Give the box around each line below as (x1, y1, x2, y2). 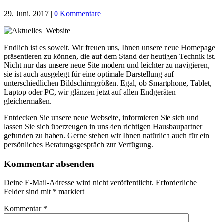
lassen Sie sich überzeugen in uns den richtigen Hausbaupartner (4, 122, 202, 131)
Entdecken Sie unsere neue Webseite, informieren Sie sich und (4, 113, 199, 122)
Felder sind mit (4, 187, 53, 196)
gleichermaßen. (4, 96, 52, 105)
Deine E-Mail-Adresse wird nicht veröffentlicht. (4, 178, 154, 187)
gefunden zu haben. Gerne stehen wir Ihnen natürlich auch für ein (4, 131, 209, 140)
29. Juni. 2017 (4, 9, 49, 18)
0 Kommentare (54, 9, 101, 18)
